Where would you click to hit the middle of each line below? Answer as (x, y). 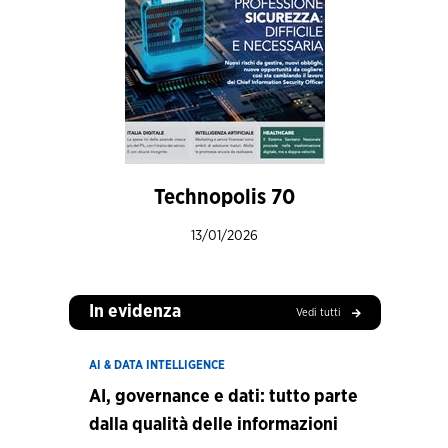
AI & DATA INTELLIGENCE (156, 365)
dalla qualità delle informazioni (213, 425)
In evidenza (134, 312)
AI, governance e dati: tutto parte (223, 397)
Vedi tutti (318, 312)
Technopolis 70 (225, 197)
